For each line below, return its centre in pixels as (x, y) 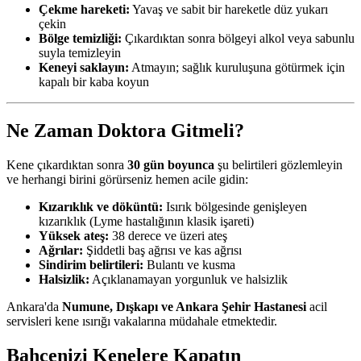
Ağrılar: (61, 251)
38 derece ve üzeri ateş (168, 236)
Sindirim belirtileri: (91, 265)
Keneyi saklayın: (84, 68)
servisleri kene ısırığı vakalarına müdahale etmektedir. (142, 322)
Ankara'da (34, 307)
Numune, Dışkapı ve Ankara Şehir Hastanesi (184, 307)
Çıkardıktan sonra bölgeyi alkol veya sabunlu (238, 39)
